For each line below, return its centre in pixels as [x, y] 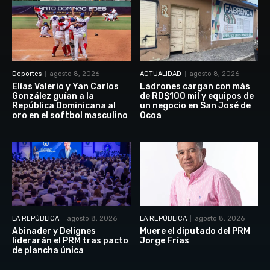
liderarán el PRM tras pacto [70, 241]
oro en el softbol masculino [70, 116]
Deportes [27, 74]
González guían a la [53, 96]
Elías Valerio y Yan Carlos [65, 87]
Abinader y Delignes [54, 231]
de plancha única [48, 251]
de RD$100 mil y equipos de [196, 96]
